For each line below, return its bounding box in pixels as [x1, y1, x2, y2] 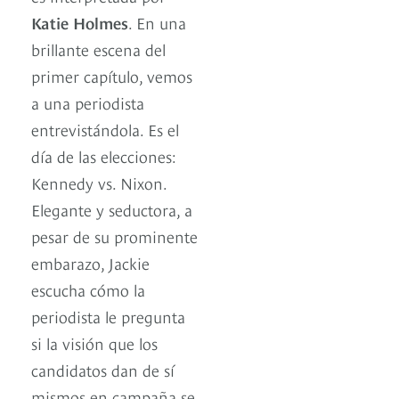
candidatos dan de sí [31, 358, 175, 381]
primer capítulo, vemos [31, 64, 192, 87]
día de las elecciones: [31, 144, 176, 167]
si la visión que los [31, 331, 158, 354]
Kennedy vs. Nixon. [31, 171, 167, 194]
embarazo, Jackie [31, 251, 150, 274]
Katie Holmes [31, 11, 128, 34]
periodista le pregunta [31, 305, 185, 328]
